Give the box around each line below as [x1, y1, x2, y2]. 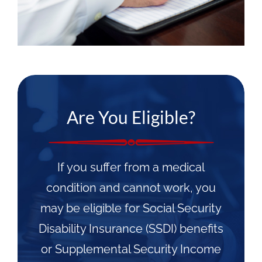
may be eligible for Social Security [40, 201, 222, 216]
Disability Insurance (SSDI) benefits [39, 222, 223, 236]
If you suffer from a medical [57, 160, 205, 175]
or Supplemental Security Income [41, 242, 221, 257]
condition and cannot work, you [46, 181, 216, 195]
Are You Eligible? [67, 106, 195, 128]
